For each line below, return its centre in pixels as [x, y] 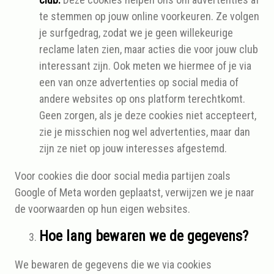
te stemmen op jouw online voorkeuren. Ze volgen [149, 16]
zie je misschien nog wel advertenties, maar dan [145, 132]
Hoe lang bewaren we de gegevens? [144, 236]
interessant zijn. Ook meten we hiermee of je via [145, 66]
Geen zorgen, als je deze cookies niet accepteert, [148, 115]
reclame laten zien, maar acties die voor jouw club [149, 49]
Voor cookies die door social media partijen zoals [123, 176]
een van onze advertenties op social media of [139, 82]
